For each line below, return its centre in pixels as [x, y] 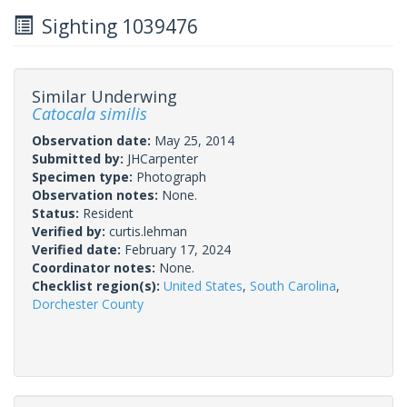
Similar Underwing [104, 96]
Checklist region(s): [98, 285]
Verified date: [78, 249]
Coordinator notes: [95, 267]
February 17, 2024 [178, 249]
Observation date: [93, 140]
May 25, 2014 [194, 140]
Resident [108, 213]
